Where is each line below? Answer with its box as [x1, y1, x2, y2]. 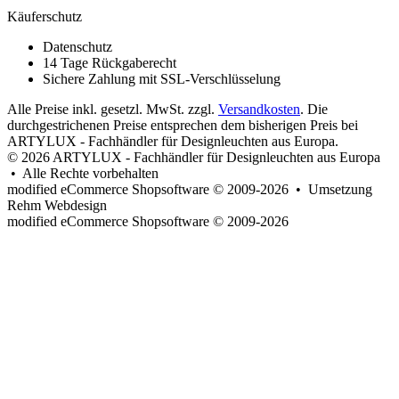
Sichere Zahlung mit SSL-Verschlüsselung [43, 71, 281, 87]
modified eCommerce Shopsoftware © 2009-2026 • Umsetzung [7, 182, 372, 198]
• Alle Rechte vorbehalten [7, 166, 159, 182]
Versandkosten [218, 102, 300, 118]
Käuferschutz [7, 9, 82, 25]
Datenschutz [43, 39, 112, 55]
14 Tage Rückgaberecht [43, 55, 176, 71]
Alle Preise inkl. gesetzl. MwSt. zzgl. [7, 102, 218, 118]
